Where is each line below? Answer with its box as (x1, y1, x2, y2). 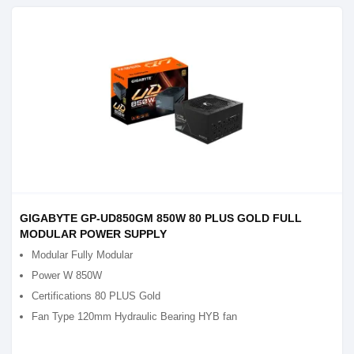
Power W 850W (32, 269, 102, 281)
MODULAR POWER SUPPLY (20, 228, 167, 240)
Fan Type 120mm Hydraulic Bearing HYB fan (32, 311, 237, 322)
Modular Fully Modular (32, 249, 133, 261)
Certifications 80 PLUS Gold (32, 290, 160, 302)
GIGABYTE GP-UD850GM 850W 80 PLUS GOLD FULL (20, 212, 302, 224)
